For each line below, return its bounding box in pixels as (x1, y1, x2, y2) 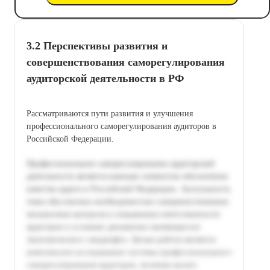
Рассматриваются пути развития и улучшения (27, 108, 193, 118)
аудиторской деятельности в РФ (27, 72, 184, 84)
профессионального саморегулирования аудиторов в (27, 121, 216, 131)
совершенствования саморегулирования (27, 55, 225, 68)
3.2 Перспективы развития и (27, 39, 168, 52)
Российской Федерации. (27, 134, 114, 143)
